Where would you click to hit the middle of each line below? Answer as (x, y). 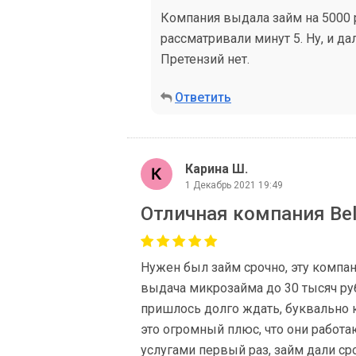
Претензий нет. (205, 59)
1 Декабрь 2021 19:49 (234, 185)
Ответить (203, 97)
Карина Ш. (217, 168)
